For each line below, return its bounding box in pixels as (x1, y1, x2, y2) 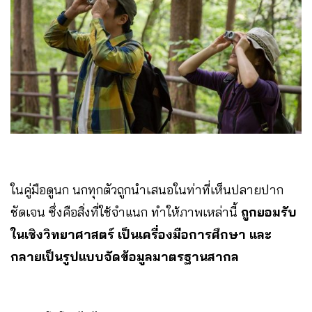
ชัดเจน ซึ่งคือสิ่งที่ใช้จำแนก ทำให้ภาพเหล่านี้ (10, 204, 241, 221)
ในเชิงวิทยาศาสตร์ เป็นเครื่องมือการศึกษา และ (10, 226, 272, 243)
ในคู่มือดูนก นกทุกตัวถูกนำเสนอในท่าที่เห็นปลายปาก (10, 182, 283, 198)
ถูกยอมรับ (241, 204, 297, 221)
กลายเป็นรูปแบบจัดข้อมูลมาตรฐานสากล (10, 249, 239, 265)
